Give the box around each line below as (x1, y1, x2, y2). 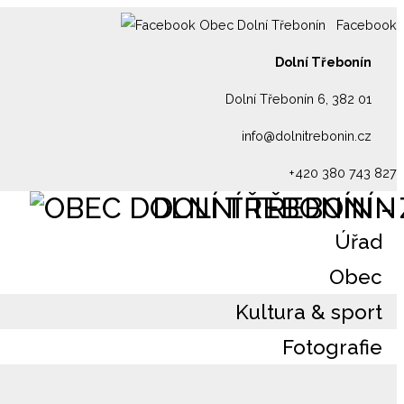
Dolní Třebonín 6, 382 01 (225, 90, 372, 106)
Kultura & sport (235, 299, 382, 324)
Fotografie (282, 335, 382, 359)
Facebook (333, 17, 397, 33)
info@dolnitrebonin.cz (242, 127, 372, 143)
